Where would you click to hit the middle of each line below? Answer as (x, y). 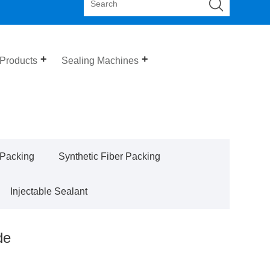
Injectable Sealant (49, 191)
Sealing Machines (100, 60)
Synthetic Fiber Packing (110, 156)
